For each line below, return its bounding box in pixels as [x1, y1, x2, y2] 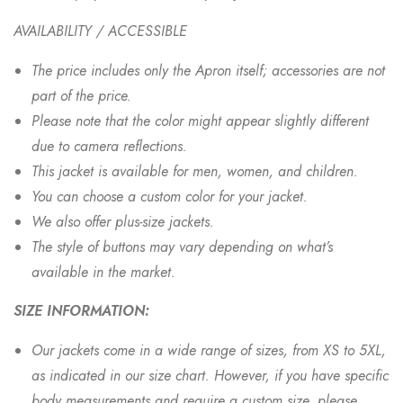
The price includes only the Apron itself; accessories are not [31, 60, 385, 81]
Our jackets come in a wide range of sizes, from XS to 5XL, [31, 340, 386, 361]
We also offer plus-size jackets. [31, 211, 214, 232]
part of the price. [31, 85, 131, 106]
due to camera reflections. [31, 136, 187, 157]
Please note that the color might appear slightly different [31, 111, 369, 131]
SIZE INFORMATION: [13, 300, 149, 321]
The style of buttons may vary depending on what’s [31, 237, 333, 257]
